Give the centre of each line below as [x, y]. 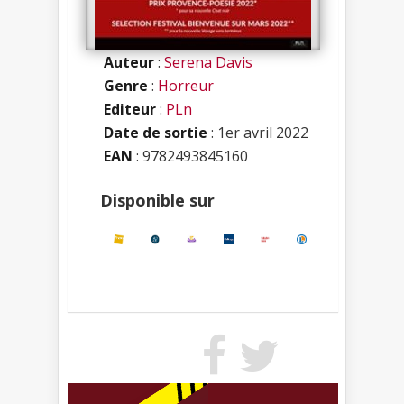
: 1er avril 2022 [258, 132]
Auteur [129, 62]
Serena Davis [208, 62]
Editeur [130, 109]
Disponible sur [157, 200]
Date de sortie [156, 132]
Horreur [186, 85]
